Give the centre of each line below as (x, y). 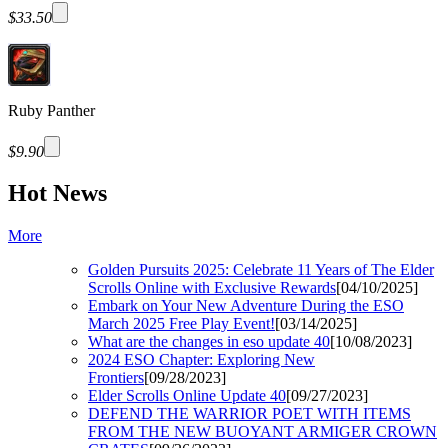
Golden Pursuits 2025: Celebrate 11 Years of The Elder (261, 270)
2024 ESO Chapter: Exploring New (201, 360)
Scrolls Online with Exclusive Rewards (212, 288)
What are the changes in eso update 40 (209, 342)
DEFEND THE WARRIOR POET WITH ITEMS (249, 414)
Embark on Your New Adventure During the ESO (246, 306)
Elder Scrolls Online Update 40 (187, 396)
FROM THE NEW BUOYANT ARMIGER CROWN (262, 432)
